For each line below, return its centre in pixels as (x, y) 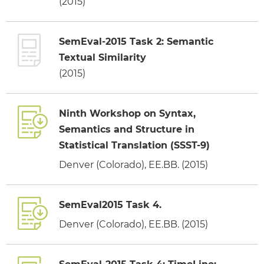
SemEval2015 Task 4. (110, 204)
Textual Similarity (103, 57)
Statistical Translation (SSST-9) (134, 145)
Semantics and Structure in (127, 129)
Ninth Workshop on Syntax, (127, 113)
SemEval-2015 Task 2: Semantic (136, 41)
